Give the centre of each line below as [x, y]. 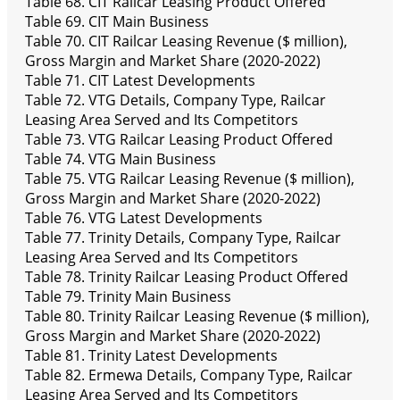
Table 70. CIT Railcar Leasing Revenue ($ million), [186, 42]
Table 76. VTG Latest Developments [144, 218]
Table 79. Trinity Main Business [128, 297]
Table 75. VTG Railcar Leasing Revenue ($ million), [190, 179]
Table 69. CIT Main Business [117, 22]
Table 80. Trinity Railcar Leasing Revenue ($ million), [197, 317]
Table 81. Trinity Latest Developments [151, 356]
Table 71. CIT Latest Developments [140, 81]
